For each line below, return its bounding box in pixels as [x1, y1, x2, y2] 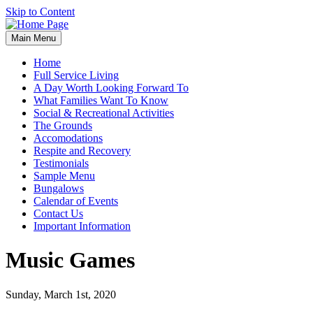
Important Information [34, 220, 131, 232]
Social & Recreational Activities [34, 107, 174, 119]
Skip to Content [6, 6, 75, 17]
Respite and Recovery [34, 145, 131, 156]
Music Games [6, 247, 135, 273]
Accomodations [34, 132, 103, 144]
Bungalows [34, 182, 84, 194]
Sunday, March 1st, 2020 [6, 288, 116, 300]
